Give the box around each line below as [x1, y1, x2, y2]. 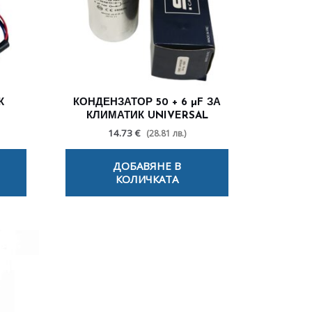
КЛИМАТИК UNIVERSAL [86, 110, 208, 121]
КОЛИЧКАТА [116, 172, 178, 187]
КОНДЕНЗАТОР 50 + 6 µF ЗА [73, 97, 221, 108]
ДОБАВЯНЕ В [113, 159, 181, 173]
